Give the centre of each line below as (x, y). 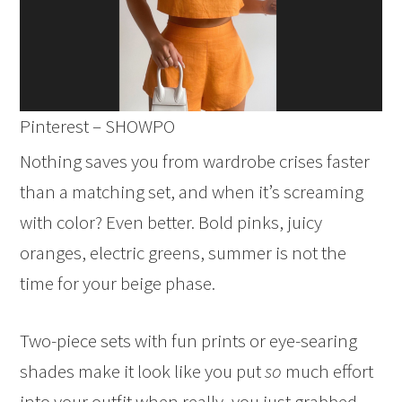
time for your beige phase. (118, 284)
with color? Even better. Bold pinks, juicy (171, 223)
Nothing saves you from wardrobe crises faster (195, 162)
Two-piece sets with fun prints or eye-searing (189, 341)
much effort (328, 371)
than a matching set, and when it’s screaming (192, 192)
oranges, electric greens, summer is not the (184, 253)
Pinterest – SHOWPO (98, 127)
